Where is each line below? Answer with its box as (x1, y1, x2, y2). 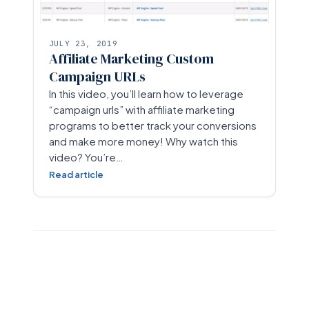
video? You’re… (48, 150, 123, 163)
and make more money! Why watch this (48, 134, 238, 148)
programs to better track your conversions (48, 118, 257, 132)
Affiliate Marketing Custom (48, 48, 214, 68)
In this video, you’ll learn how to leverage (48, 86, 243, 100)
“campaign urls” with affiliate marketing (48, 102, 235, 116)
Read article (48, 168, 103, 180)
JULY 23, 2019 (48, 38, 118, 48)
